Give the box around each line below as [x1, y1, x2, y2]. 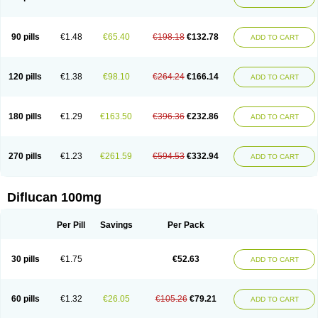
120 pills [9, 72, 42, 82]
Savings [99, 220, 133, 230]
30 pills [11, 254, 40, 264]
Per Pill [57, 220, 85, 230]
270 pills [9, 151, 42, 161]
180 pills [9, 111, 42, 121]
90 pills [11, 32, 40, 42]
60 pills [11, 294, 40, 304]
